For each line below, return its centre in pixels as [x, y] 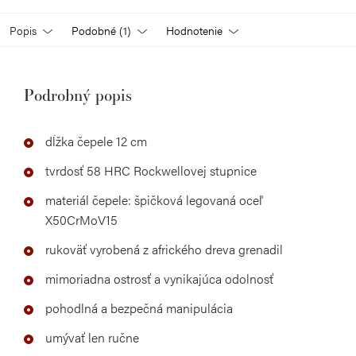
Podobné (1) [101, 30]
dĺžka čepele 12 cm [96, 141]
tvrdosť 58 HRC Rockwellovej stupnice [151, 170]
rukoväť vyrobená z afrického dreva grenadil [164, 249]
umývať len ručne [92, 337]
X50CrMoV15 [81, 220]
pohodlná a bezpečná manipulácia [139, 308]
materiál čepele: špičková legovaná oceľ [154, 200]
